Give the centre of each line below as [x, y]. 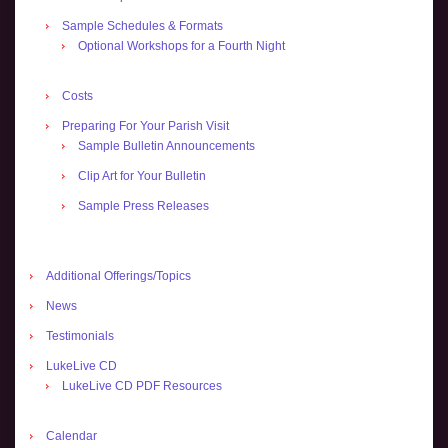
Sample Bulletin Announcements [166, 146]
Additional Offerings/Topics [118, 276]
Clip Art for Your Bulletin [142, 176]
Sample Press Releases [143, 206]
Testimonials [80, 336]
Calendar [71, 436]
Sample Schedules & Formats [142, 26]
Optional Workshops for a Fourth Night [181, 46]
